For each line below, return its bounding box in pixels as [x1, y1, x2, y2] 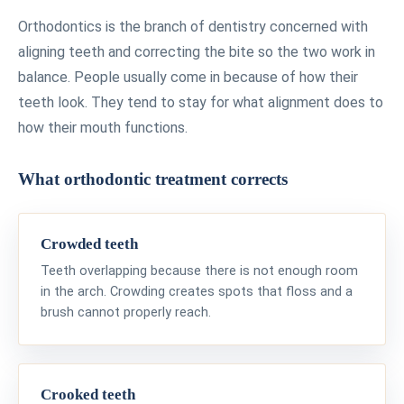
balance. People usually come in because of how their [18, 68, 358, 86]
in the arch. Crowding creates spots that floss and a [41, 283, 353, 299]
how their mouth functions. [18, 118, 188, 136]
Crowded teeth [41, 234, 138, 252]
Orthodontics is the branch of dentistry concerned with [18, 17, 368, 35]
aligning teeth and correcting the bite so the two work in [18, 42, 375, 60]
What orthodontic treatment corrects [18, 169, 288, 188]
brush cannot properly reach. [41, 304, 211, 320]
